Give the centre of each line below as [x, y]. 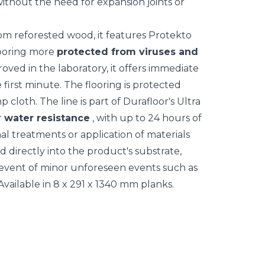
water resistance [47, 118]
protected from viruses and [127, 52]
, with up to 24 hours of [146, 118]
